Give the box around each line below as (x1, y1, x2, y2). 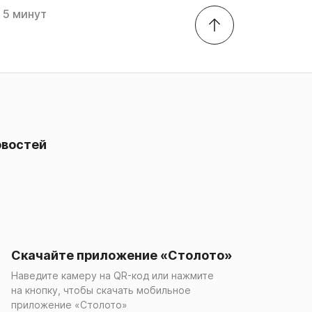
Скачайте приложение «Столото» (11, 248, 233, 263)
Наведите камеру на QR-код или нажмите (11, 270, 222, 281)
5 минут (3, 7, 47, 21)
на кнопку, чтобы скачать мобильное (11, 284, 191, 296)
